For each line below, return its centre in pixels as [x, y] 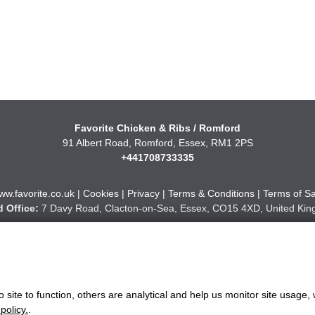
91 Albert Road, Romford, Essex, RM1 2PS [157, 143]
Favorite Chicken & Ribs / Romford [157, 128]
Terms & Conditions [211, 193]
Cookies [101, 193]
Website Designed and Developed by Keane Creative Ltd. [157, 234]
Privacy [143, 193]
